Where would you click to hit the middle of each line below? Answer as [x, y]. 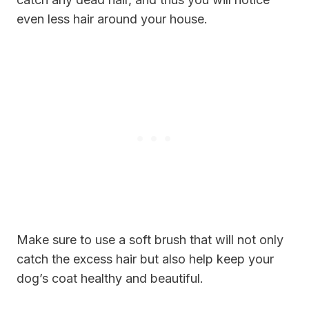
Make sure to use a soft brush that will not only [150, 239]
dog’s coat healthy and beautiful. [110, 278]
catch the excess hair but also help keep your [145, 259]
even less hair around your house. [112, 19]
